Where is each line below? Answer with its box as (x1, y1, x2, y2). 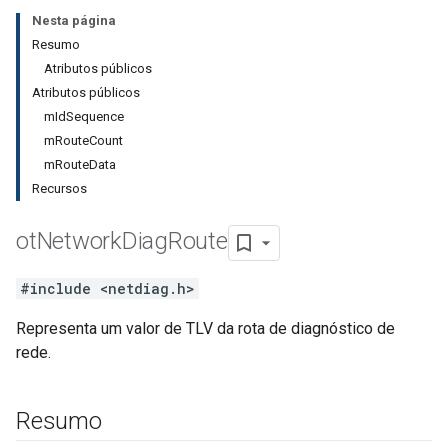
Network (36, 227, 122, 256)
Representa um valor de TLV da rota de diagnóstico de (16, 319, 395, 338)
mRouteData (44, 157, 116, 172)
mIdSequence (44, 109, 124, 124)
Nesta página (32, 13, 116, 28)
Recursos (32, 181, 87, 196)
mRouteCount (44, 133, 123, 148)
